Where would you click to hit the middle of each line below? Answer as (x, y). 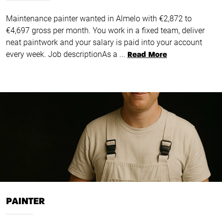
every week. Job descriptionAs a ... (66, 55)
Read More (147, 55)
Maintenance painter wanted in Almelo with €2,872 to (99, 19)
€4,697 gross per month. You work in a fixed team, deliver (105, 31)
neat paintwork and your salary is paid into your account (104, 43)
